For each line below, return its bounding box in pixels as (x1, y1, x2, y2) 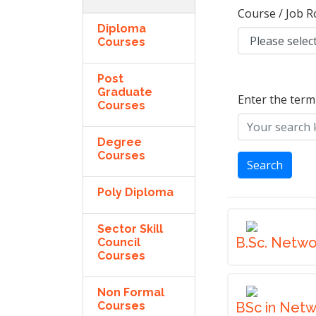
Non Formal (97, 286, 164, 299)
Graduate (97, 85, 152, 99)
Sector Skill (97, 222, 163, 236)
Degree (97, 135, 142, 149)
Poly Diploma (97, 186, 174, 199)
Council (97, 236, 140, 249)
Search (247, 157, 283, 173)
